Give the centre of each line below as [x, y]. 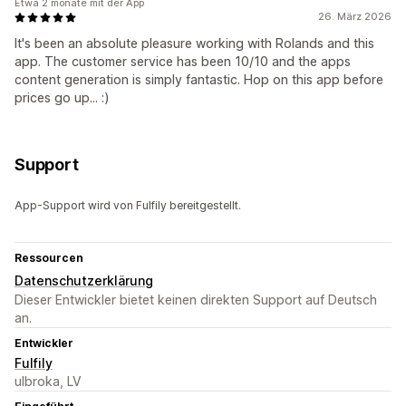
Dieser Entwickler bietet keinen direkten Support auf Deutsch [196, 300]
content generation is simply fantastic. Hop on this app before [199, 80]
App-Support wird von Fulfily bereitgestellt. [128, 206]
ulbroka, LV [48, 382]
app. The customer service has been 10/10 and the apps [183, 62]
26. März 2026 [355, 17]
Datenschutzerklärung [84, 281]
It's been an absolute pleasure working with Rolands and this [194, 43]
